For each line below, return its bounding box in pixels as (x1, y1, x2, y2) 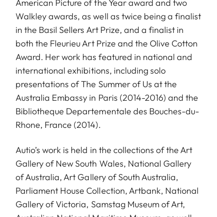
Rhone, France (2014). (15, 119, 101, 130)
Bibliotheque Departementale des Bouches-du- (15, 105, 200, 117)
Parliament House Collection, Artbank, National (15, 185, 199, 196)
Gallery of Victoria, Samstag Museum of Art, (15, 198, 186, 210)
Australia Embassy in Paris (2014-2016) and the (15, 92, 199, 103)
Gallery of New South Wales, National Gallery (15, 157, 192, 169)
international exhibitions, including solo (15, 64, 166, 76)
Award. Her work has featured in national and (15, 51, 193, 62)
